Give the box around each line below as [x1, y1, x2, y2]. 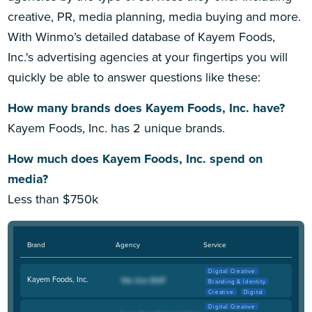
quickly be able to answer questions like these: [8, 68, 261, 86]
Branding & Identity [208, 276, 266, 286]
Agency [115, 239, 140, 250]
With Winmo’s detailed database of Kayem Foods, [8, 27, 276, 46]
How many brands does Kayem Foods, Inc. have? [8, 99, 286, 118]
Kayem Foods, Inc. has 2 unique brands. [8, 119, 226, 138]
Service [203, 239, 227, 250]
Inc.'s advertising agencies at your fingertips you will [8, 47, 288, 66]
